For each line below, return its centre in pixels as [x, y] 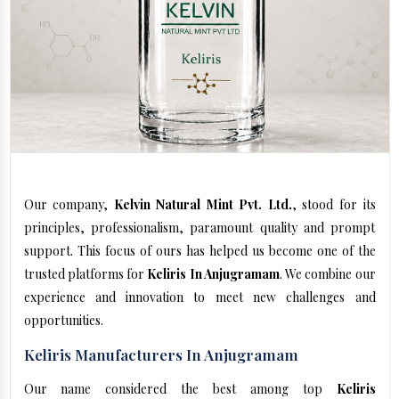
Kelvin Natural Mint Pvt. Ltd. [203, 205]
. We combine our [327, 274]
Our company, [69, 205]
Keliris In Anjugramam [213, 274]
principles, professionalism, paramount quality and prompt [199, 228]
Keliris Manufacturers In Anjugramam [161, 355]
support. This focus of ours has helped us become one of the [199, 251]
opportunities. [63, 321]
